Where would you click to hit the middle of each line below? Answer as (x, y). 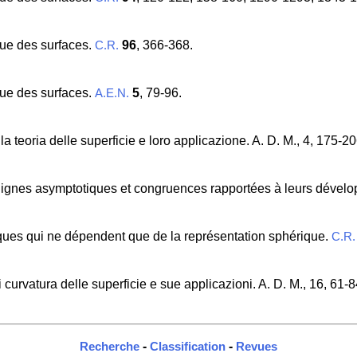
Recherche (110, 347)
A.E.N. (112, 94)
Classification (188, 347)
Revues (257, 347)
